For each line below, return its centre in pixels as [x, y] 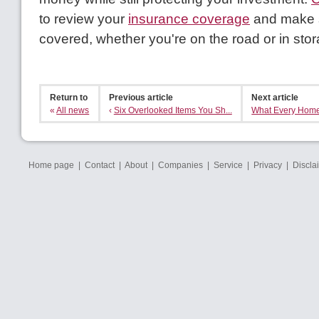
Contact [100, 165]
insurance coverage [189, 19]
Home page [51, 165]
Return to [69, 97]
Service [228, 165]
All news [73, 110]
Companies [181, 165]
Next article [275, 97]
